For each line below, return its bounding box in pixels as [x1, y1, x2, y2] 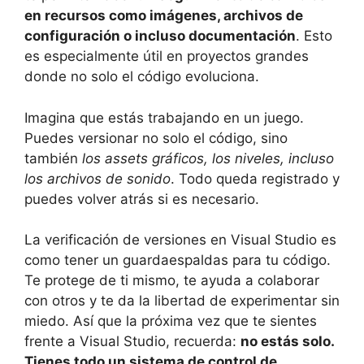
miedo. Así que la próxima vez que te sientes [24, 313, 317, 330]
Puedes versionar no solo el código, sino [24, 129, 288, 146]
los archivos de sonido [24, 170, 171, 187]
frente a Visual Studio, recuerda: [24, 333, 240, 350]
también [24, 149, 82, 167]
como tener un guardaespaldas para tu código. [24, 252, 331, 269]
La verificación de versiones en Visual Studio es [24, 232, 336, 249]
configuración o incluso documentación [24, 28, 296, 45]
